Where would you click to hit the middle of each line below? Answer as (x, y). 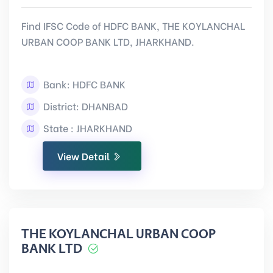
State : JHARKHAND (87, 128)
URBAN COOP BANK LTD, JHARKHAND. (108, 41)
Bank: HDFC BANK (83, 84)
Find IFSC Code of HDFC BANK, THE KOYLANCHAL (133, 25)
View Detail (85, 156)
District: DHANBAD (84, 106)
